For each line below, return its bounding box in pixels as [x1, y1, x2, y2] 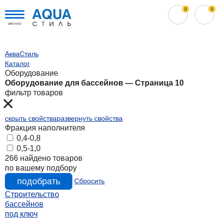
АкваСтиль [5, 50, 39, 58]
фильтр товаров [5, 88, 63, 97]
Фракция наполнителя [5, 124, 85, 132]
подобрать [17, 176, 60, 186]
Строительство [5, 190, 59, 198]
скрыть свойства [5, 114, 57, 122]
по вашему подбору [5, 164, 77, 172]
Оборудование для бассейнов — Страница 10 [5, 79, 184, 87]
